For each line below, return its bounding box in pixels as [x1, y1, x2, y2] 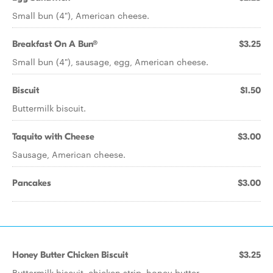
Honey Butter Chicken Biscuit [12, 249, 128, 260]
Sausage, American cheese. [12, 148, 126, 160]
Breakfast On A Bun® [12, 38, 97, 49]
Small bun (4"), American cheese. [12, 9, 149, 21]
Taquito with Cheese [12, 131, 94, 142]
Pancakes [12, 177, 51, 188]
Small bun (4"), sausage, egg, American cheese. [12, 55, 208, 68]
